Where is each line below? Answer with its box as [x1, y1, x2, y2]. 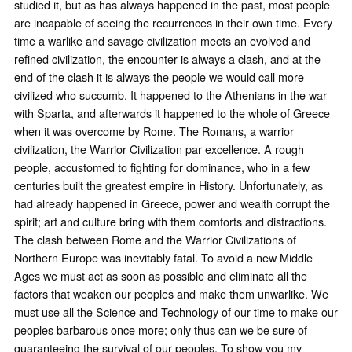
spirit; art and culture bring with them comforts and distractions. [13, 213, 327, 230]
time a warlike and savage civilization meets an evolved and [13, 32, 310, 49]
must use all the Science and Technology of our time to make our [13, 303, 338, 321]
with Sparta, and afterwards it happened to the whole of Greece [13, 104, 330, 122]
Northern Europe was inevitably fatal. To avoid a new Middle [13, 249, 313, 266]
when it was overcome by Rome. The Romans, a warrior [13, 123, 294, 140]
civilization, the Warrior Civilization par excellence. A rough [13, 141, 304, 158]
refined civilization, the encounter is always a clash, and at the [13, 50, 321, 68]
